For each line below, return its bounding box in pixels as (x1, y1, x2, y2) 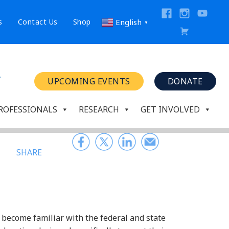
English (115, 17, 142, 28)
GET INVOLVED (141, 104, 200, 116)
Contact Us (17, 17, 58, 27)
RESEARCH (79, 104, 119, 116)
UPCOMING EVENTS (48, 76, 130, 87)
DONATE (167, 76, 203, 87)
